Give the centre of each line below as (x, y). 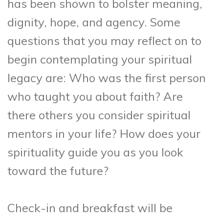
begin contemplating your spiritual (100, 59)
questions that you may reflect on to (104, 41)
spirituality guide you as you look (95, 152)
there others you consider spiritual (99, 115)
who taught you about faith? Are (95, 97)
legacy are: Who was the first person (107, 78)
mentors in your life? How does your (104, 134)
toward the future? (58, 171)
